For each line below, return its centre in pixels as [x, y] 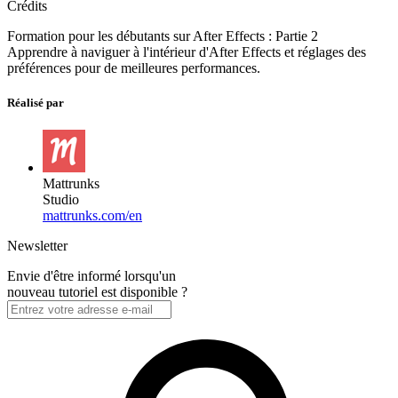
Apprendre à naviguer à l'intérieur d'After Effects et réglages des [187, 52]
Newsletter [37, 246]
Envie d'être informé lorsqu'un [92, 276]
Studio [61, 200]
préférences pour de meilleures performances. [134, 68]
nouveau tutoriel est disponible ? [97, 292]
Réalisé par [36, 103]
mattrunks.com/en [92, 216]
